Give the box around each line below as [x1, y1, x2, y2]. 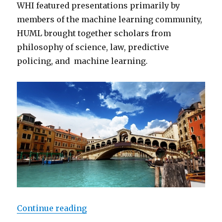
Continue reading [17, 203, 87, 214]
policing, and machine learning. [17, 56, 148, 66]
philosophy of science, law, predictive [17, 42, 169, 53]
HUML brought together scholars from [17, 28, 171, 39]
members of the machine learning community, [17, 14, 203, 25]
